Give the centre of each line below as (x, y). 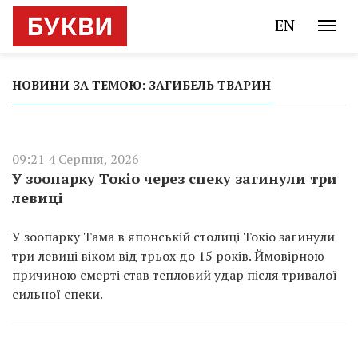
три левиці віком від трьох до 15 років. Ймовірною (168, 256)
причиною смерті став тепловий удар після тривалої (175, 275)
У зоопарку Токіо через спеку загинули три (175, 178)
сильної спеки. (58, 294)
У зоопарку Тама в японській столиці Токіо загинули (173, 237)
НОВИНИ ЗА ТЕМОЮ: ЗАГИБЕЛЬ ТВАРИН (141, 85)
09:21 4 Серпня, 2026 (76, 159)
